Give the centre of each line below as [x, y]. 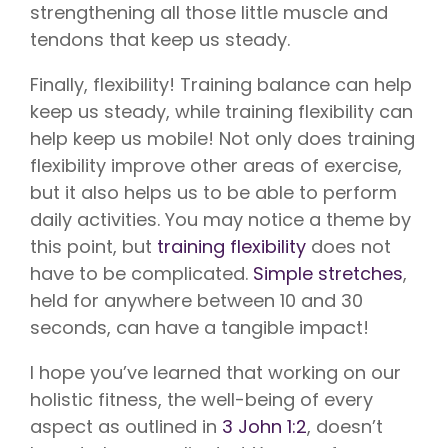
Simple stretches [328, 273]
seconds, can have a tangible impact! [199, 327]
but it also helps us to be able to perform [213, 192]
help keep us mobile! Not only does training [222, 138]
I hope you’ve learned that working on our [215, 372]
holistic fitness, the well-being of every [201, 399]
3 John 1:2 [264, 426]
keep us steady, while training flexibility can [221, 111]
